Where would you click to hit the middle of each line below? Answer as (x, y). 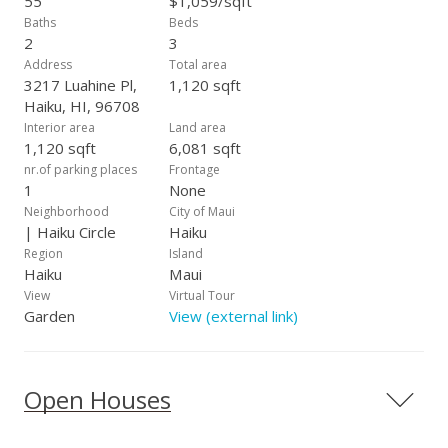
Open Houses (97, 399)
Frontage (194, 169)
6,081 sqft (205, 148)
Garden (49, 316)
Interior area (59, 127)
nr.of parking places (80, 169)
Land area (197, 127)
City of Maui (202, 211)
